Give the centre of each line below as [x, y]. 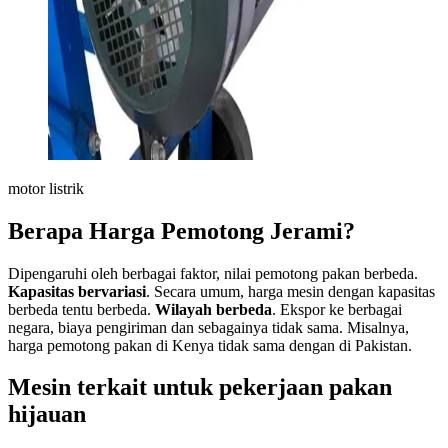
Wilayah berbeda [213, 309]
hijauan [47, 414]
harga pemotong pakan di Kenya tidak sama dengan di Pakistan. [210, 345]
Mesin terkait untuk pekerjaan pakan [200, 387]
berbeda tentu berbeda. [81, 309]
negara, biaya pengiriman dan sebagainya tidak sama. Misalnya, [208, 327]
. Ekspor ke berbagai [337, 309]
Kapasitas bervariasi [77, 291]
